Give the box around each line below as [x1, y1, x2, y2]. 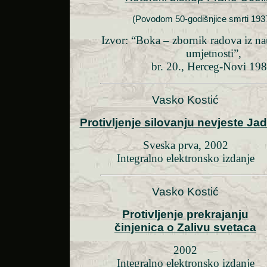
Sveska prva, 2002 [142, 139, 228, 152]
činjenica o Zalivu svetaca [114, 221, 256, 234]
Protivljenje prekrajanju [122, 208, 249, 221]
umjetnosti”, [186, 47, 241, 60]
